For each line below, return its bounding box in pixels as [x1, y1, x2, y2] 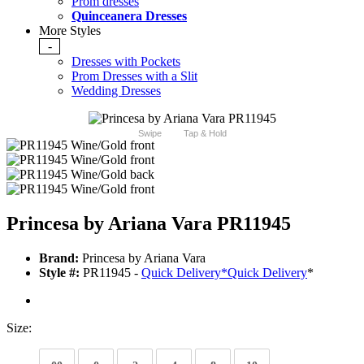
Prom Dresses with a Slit [71, 69, 197, 84]
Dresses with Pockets [71, 54, 180, 69]
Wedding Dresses [71, 84, 161, 98]
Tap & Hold [183, 128, 227, 139]
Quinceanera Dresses [71, 9, 187, 24]
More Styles [39, 24, 101, 38]
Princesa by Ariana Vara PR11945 [6, 213, 291, 235]
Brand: [39, 251, 79, 266]
